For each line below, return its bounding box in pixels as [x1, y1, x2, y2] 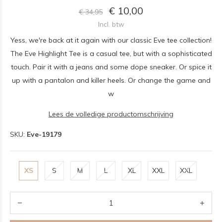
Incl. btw [98, 20, 124, 28]
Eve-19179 [27, 130, 61, 139]
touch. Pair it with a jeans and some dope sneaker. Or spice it [10, 62, 212, 71]
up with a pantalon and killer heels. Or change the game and [11, 76, 211, 85]
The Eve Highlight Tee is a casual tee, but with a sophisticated [10, 49, 212, 58]
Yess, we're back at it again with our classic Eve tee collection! [10, 36, 212, 45]
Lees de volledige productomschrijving [49, 110, 173, 118]
